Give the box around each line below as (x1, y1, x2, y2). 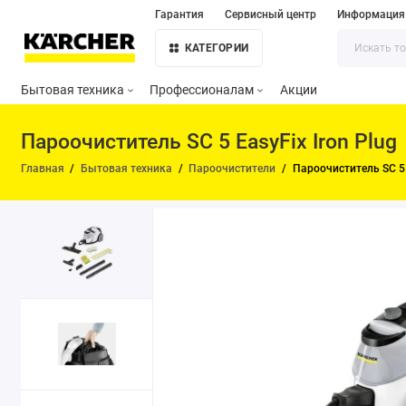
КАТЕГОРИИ (184, 42, 249, 55)
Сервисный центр (224, 8, 316, 21)
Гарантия (154, 8, 204, 21)
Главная (20, 162, 64, 176)
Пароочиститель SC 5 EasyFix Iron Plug (20, 130, 397, 155)
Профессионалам (150, 82, 255, 98)
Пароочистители (188, 162, 276, 176)
